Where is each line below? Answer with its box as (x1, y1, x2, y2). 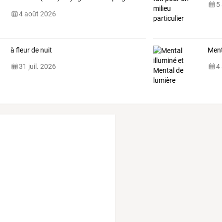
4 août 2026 (18, 9, 56, 18)
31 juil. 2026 (18, 62, 56, 71)
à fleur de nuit (10, 46, 52, 55)
